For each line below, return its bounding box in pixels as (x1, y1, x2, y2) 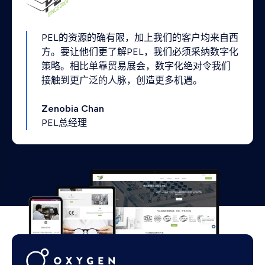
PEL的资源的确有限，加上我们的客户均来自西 (41, 31, 238, 43)
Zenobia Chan (41, 102, 104, 114)
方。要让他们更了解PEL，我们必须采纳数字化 (41, 46, 238, 57)
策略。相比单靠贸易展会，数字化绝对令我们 (41, 60, 231, 72)
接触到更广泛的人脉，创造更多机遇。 (41, 74, 202, 86)
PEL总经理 (41, 117, 87, 128)
